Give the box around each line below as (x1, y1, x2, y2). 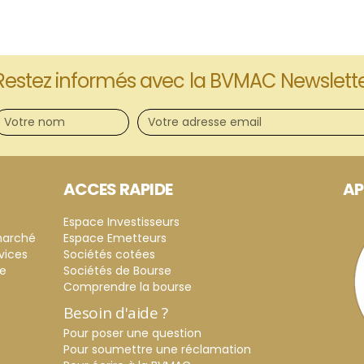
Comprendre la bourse (63, 279, 192, 296)
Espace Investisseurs (63, 214, 180, 231)
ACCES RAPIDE (63, 178, 173, 201)
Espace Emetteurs (63, 230, 167, 247)
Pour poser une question (63, 325, 201, 342)
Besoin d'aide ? (63, 302, 168, 324)
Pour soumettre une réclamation (63, 341, 251, 358)
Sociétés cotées (63, 246, 155, 263)
